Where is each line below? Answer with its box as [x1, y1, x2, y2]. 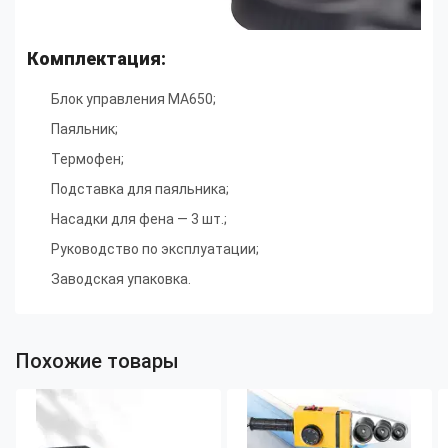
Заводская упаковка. [51, 270, 191, 287]
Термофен [51, 150, 121, 167]
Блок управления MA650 [51, 90, 213, 107]
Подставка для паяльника [51, 180, 226, 197]
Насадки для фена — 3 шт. [51, 210, 224, 227]
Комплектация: [27, 48, 166, 70]
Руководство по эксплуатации [51, 240, 256, 257]
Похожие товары [15, 348, 179, 373]
